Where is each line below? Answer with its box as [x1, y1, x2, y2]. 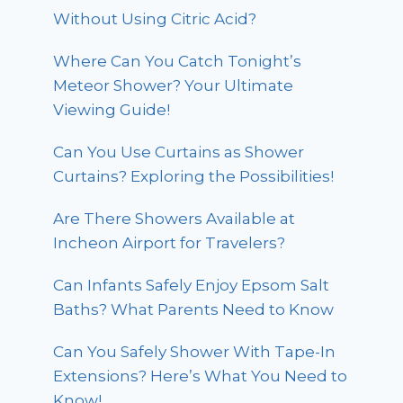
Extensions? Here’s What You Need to [53, 366, 348, 385]
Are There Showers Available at [53, 209, 296, 228]
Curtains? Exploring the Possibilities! [53, 166, 335, 185]
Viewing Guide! [53, 100, 171, 119]
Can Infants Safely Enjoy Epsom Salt [53, 275, 330, 294]
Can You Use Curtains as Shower [53, 142, 305, 161]
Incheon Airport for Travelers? [53, 233, 286, 252]
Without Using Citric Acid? [53, 9, 257, 28]
